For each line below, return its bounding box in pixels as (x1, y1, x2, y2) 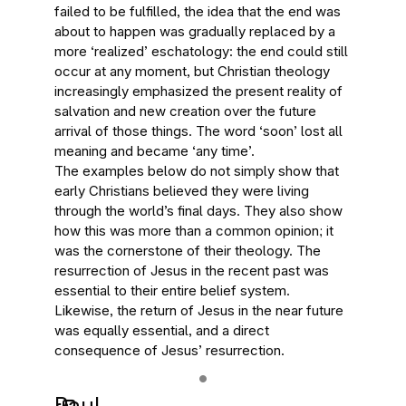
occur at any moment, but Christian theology (54, 63, 330, 80)
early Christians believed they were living (54, 182, 309, 199)
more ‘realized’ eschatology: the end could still (54, 43, 348, 60)
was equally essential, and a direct (54, 322, 269, 339)
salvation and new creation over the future (54, 102, 316, 120)
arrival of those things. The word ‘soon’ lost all (54, 122, 343, 140)
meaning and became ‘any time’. (54, 142, 255, 159)
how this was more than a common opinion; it (54, 222, 333, 239)
